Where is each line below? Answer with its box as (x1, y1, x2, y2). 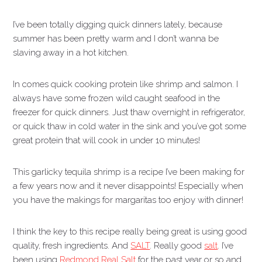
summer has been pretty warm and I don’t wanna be (13, 33, 219, 44)
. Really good (150, 240, 205, 251)
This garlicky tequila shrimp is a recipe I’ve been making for (13, 167, 245, 177)
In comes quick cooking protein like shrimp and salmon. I (13, 79, 239, 89)
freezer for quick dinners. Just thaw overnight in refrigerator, (13, 107, 246, 118)
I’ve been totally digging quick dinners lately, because (13, 19, 223, 30)
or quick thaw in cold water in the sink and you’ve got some (13, 121, 247, 132)
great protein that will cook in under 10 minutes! (13, 135, 201, 146)
